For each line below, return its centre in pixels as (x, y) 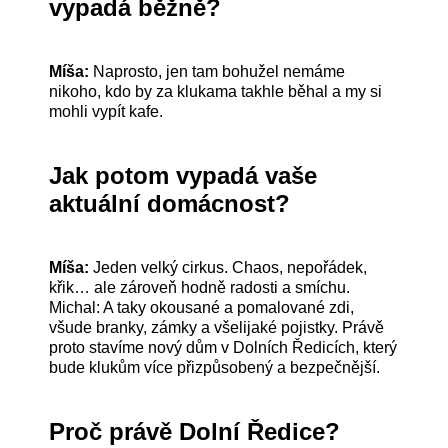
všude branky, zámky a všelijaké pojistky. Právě (217, 327)
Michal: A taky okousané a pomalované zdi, (202, 307)
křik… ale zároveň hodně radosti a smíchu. (200, 287)
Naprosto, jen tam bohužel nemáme (217, 71)
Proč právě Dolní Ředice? (195, 431)
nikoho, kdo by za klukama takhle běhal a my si (216, 91)
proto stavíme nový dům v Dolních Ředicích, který (223, 347)
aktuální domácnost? (170, 203)
